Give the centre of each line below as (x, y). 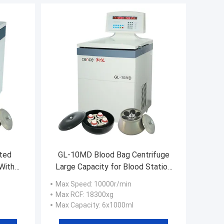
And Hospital (113, 178)
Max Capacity (77, 205)
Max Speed (73, 184)
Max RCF (69, 194)
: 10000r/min (111, 184)
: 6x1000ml (116, 205)
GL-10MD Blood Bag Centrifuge (113, 154)
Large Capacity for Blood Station (113, 166)
